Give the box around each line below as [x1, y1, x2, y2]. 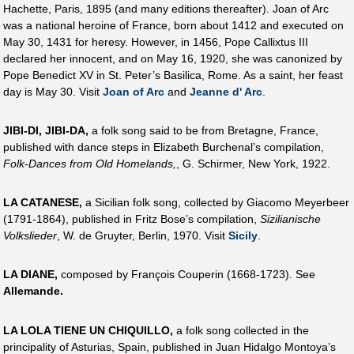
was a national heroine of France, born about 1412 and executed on [3, 18, 344, 32]
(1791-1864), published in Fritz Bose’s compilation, [3, 213, 260, 226]
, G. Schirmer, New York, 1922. [176, 156, 330, 170]
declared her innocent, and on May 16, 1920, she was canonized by [3, 51, 342, 65]
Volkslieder [3, 229, 57, 243]
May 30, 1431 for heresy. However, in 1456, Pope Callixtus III [3, 35, 308, 48]
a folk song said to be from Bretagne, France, [88, 123, 318, 137]
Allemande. [3, 284, 63, 298]
